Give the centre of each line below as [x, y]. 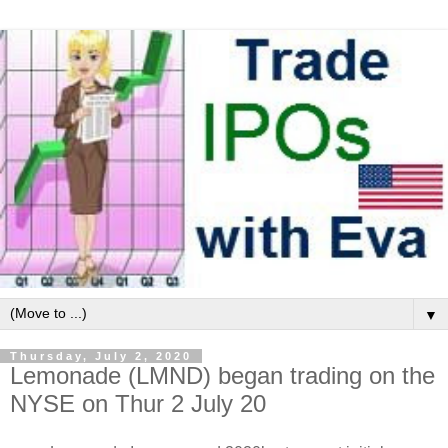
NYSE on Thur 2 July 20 [138, 404]
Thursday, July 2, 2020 [101, 356]
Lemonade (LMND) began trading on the [222, 376]
